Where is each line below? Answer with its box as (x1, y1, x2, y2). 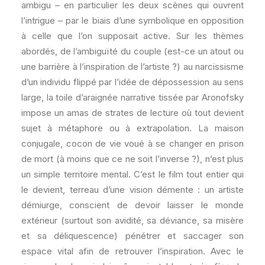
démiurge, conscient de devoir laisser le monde (21, 199, 244, 211)
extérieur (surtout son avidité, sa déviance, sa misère (21, 215, 244, 227)
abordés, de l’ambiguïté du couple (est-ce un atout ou (21, 46, 244, 57)
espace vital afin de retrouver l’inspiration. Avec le (21, 245, 244, 257)
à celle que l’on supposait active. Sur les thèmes (21, 30, 244, 42)
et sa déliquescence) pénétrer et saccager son (21, 230, 244, 242)
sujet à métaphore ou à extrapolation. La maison (21, 122, 244, 134)
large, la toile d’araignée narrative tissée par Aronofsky (21, 92, 244, 104)
